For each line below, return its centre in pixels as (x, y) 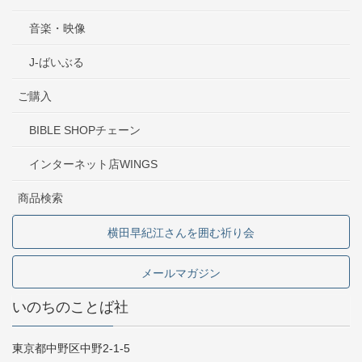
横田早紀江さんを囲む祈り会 (181, 233)
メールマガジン (181, 273)
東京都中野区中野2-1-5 (71, 349)
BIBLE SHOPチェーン (85, 130)
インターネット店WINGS (93, 164)
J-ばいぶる (57, 62)
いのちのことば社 (70, 307)
